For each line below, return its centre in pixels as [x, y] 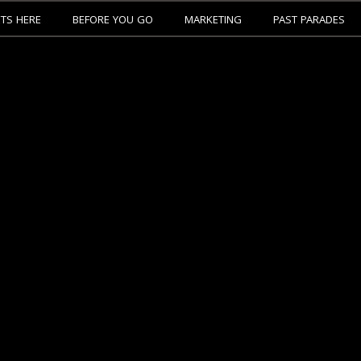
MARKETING [213, 21]
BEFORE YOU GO [112, 21]
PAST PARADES [309, 21]
